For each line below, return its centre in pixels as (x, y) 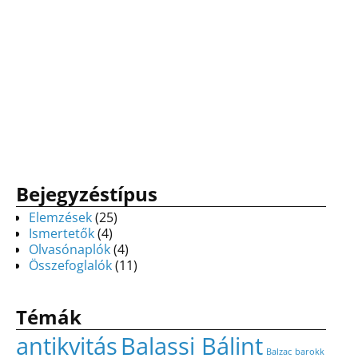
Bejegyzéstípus (87, 194)
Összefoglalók (70, 265)
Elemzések (60, 217)
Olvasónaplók (70, 249)
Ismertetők (62, 233)
